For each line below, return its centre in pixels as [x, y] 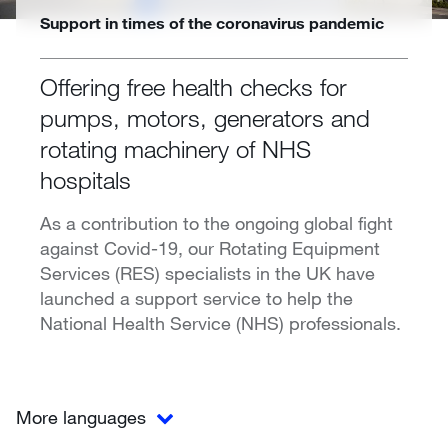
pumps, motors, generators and [205, 117]
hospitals [85, 179]
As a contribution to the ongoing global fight [216, 222]
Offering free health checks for [193, 86]
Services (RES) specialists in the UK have [207, 272]
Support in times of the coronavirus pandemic [212, 22]
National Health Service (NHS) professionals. [220, 322]
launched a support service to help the [196, 297]
